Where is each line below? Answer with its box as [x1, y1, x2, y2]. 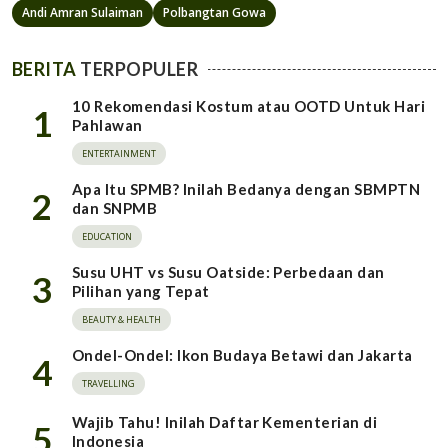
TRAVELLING [82, 377, 135, 390]
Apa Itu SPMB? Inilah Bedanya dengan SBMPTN [72, 180, 421, 198]
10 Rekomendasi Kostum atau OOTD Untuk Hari [72, 97, 426, 115]
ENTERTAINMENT [82, 147, 156, 160]
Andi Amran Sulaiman [22, 4, 143, 21]
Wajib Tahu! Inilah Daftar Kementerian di [72, 413, 378, 431]
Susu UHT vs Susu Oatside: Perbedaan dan [72, 263, 385, 281]
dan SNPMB [72, 199, 158, 217]
